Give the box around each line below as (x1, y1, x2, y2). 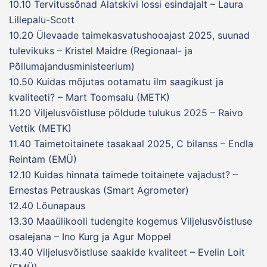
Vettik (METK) (9, 122, 72, 135)
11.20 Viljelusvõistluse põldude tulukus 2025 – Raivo (9, 107, 243, 119)
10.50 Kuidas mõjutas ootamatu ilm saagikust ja (9, 76, 223, 88)
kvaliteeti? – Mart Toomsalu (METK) (9, 91, 170, 104)
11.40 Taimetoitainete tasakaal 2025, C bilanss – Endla (9, 138, 253, 150)
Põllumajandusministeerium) (9, 60, 135, 73)
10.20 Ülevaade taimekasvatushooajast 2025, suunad (9, 29, 250, 42)
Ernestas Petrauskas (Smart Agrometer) (9, 184, 189, 197)
